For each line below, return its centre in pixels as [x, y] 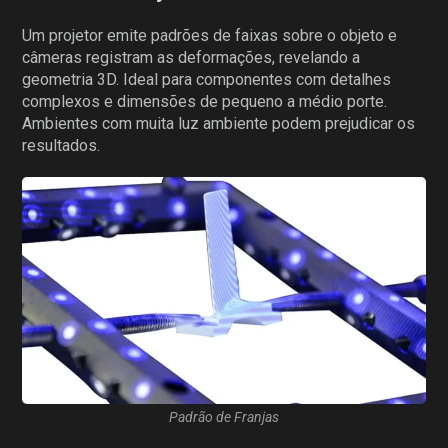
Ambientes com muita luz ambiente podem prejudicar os [219, 124]
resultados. [61, 146]
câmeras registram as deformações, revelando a [191, 58]
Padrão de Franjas [224, 417]
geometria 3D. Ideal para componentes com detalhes [207, 80]
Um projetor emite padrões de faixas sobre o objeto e [210, 36]
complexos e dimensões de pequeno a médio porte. [205, 102]
